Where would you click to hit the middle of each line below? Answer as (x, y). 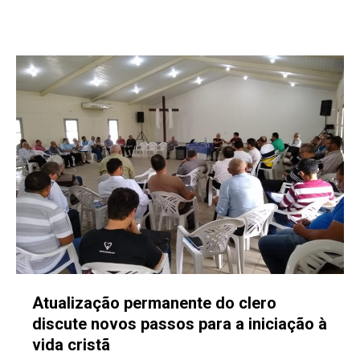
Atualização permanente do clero (154, 303)
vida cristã (71, 345)
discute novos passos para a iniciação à (180, 324)
